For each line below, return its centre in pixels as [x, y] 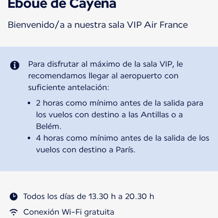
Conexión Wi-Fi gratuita [69, 212]
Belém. [49, 127]
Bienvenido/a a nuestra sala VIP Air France [98, 25]
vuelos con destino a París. [86, 150]
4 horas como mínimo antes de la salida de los [122, 138]
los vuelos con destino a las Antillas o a [109, 115]
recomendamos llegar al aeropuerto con [103, 76]
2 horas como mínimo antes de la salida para [119, 103]
